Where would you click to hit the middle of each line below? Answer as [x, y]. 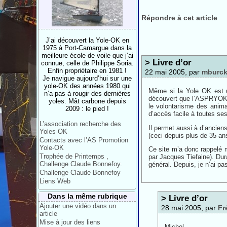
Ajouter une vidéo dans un [78, 206]
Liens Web [55, 181]
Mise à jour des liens [70, 222]
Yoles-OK [53, 131]
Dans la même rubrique [87, 196]
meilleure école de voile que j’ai [87, 55]
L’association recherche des [80, 124]
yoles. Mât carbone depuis [87, 101]
